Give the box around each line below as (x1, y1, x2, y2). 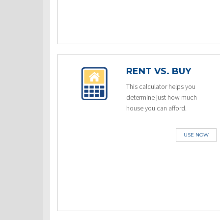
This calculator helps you (126, 82, 196, 91)
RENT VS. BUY (126, 66, 192, 77)
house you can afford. (126, 104, 187, 112)
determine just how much (126, 93, 197, 102)
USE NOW (183, 132, 209, 138)
